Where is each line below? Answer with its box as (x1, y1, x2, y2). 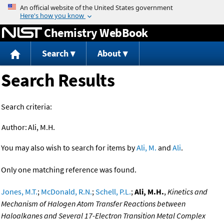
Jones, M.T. (1, 186, 37, 197)
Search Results (1, 69, 114, 92)
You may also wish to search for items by (1, 142, 136, 153)
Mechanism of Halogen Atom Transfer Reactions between (1, 198, 185, 209)
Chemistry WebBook (44, 24, 148, 40)
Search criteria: (1, 101, 52, 112)
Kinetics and (167, 186, 207, 197)
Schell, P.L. (95, 186, 131, 197)
